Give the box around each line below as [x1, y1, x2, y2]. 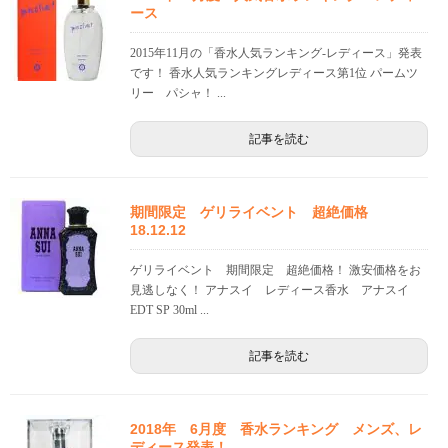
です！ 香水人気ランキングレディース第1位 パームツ [130, 66, 418, 81]
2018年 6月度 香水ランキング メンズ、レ [130, 421, 422, 438]
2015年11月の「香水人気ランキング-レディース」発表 [130, 46, 422, 61]
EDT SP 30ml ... [130, 303, 209, 318]
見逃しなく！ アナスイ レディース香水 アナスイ [130, 283, 421, 298]
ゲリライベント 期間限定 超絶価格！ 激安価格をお [130, 263, 421, 278]
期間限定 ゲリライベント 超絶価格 [130, 204, 382, 221]
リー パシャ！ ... [130, 86, 226, 101]
